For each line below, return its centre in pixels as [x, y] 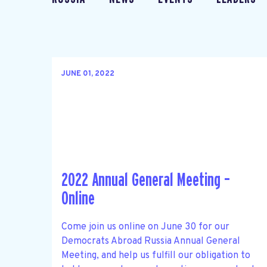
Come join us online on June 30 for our [145, 227]
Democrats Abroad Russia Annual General [151, 241]
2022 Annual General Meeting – [146, 181]
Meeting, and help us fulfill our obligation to [156, 255]
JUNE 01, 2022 [88, 74]
